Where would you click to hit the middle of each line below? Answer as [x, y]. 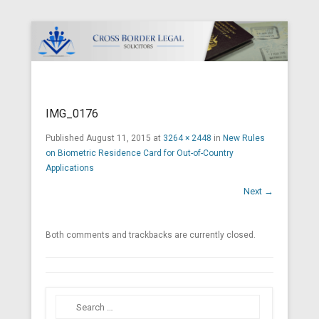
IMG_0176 [72, 114]
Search [69, 303]
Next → [258, 192]
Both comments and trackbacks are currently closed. [151, 235]
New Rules [244, 138]
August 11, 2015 [119, 138]
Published [66, 138]
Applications [70, 168]
